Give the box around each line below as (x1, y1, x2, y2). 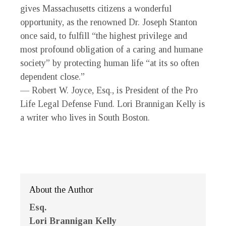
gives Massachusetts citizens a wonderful (20, 4, 172, 14)
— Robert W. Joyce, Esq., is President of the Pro (20, 85, 198, 96)
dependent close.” (20, 72, 85, 82)
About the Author (29, 185, 93, 195)
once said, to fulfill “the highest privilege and (20, 31, 187, 41)
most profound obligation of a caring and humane (20, 44, 203, 55)
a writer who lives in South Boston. (20, 112, 150, 123)
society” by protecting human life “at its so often (20, 58, 199, 69)
